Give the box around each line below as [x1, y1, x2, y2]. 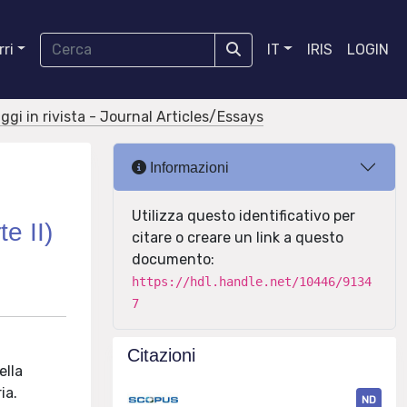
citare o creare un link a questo [132, 229, 343, 246]
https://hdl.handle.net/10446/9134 [132, 274, 372, 289]
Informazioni [146, 159, 229, 175]
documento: [132, 251, 214, 268]
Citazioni [127, 345, 195, 365]
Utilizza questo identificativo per [132, 207, 355, 224]
